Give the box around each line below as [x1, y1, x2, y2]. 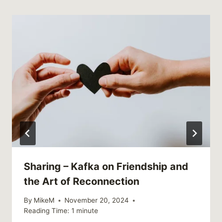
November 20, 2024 [64, 196, 129, 205]
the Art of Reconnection [24, 175, 139, 187]
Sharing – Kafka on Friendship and [24, 160, 188, 172]
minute [76, 207, 98, 215]
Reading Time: [24, 207, 69, 215]
